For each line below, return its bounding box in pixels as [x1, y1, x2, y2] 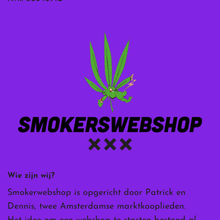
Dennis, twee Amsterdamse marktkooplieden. [7, 202, 186, 212]
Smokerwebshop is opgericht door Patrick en [7, 188, 186, 198]
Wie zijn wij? [7, 172, 55, 180]
